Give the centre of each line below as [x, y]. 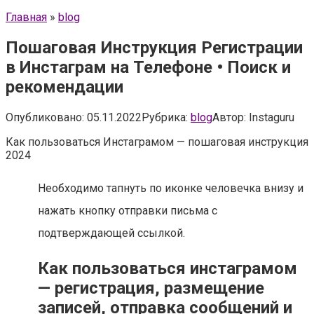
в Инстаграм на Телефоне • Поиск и [148, 67]
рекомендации [64, 87]
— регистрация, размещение [151, 288]
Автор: [229, 117]
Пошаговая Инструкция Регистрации [154, 47]
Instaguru [272, 117]
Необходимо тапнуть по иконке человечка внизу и [171, 188]
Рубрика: [165, 117]
